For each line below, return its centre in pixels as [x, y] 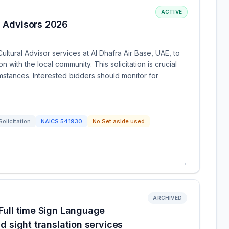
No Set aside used [119, 121]
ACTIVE [171, 12]
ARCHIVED [167, 198]
